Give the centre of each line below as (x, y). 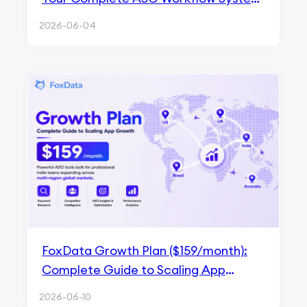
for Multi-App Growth (105, 17)
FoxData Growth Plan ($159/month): (145, 250)
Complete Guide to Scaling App (134, 270)
